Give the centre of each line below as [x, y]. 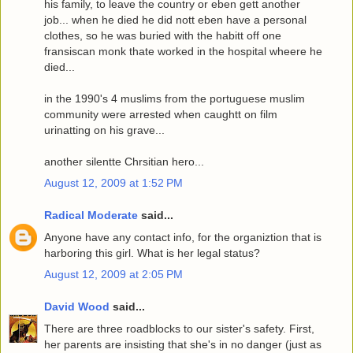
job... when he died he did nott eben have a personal [175, 19]
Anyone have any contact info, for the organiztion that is [183, 237]
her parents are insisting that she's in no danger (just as [183, 344]
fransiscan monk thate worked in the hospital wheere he [183, 51]
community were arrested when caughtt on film [161, 114]
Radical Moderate [91, 216]
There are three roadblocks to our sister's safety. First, [179, 328]
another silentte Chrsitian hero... [124, 161]
